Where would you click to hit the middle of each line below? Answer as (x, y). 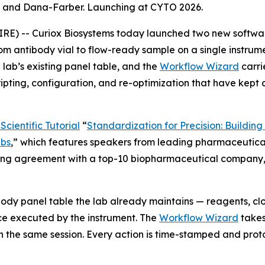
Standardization (125, 125)
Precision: (201, 125)
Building (244, 125)
